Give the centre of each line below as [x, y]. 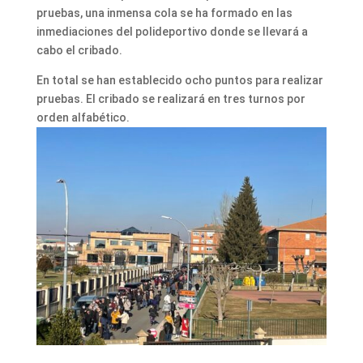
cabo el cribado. [79, 50]
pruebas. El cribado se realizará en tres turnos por [171, 98]
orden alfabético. [83, 117]
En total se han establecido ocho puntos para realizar [179, 80]
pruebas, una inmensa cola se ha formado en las [164, 13]
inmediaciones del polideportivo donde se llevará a [172, 31]
